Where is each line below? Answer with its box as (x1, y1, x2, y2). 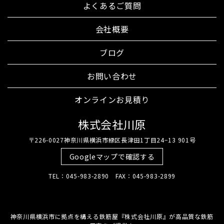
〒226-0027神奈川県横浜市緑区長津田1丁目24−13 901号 (28, 135, 196, 144)
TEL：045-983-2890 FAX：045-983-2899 (48, 171, 176, 180)
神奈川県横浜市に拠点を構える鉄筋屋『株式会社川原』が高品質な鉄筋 (10, 212, 214, 221)
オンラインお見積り (74, 93, 150, 106)
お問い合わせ (86, 70, 137, 82)
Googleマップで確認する (69, 151, 155, 162)
